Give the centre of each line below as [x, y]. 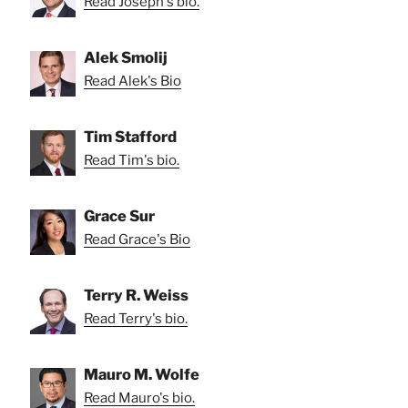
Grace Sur [119, 216]
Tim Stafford [130, 137]
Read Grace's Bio [137, 240]
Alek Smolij [126, 58]
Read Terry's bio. [136, 319]
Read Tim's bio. [132, 161]
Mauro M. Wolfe [142, 375]
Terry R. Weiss [136, 296]
